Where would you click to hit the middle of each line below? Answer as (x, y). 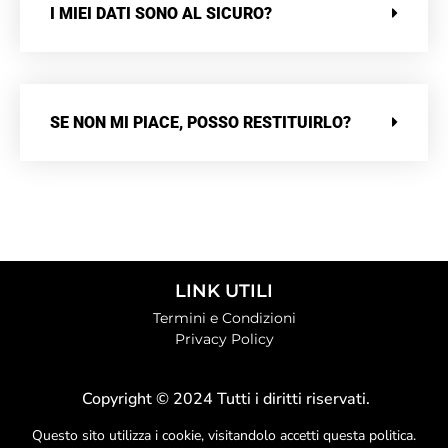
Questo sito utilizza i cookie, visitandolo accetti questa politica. (224, 436)
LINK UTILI (224, 291)
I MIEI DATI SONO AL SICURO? (161, 14)
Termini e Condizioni (224, 318)
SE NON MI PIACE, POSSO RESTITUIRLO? (200, 123)
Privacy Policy (224, 339)
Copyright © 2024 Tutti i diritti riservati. (224, 399)
